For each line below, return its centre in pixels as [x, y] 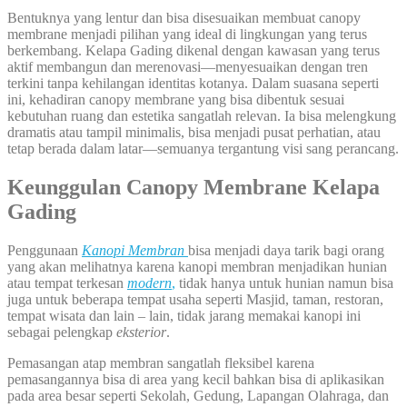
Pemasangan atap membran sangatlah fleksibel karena [161, 363]
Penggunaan [45, 251]
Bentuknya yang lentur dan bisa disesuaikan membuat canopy [184, 18]
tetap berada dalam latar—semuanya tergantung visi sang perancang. [203, 149]
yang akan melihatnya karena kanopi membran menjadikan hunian [197, 267]
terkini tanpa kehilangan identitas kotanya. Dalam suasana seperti [193, 84]
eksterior [141, 333]
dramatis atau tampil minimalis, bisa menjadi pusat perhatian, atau [194, 133]
